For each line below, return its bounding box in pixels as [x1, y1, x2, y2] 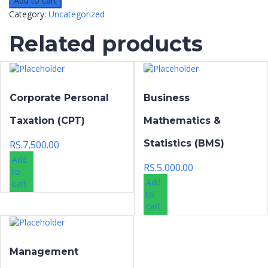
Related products [9, 31, 203, 57]
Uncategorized [48, 8, 105, 20]
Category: [9, 8, 48, 20]
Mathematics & [144, 114, 221, 126]
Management [10, 245, 78, 257]
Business [144, 92, 190, 103]
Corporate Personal [10, 92, 109, 103]
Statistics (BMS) [144, 137, 224, 149]
